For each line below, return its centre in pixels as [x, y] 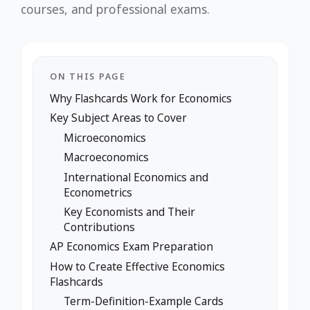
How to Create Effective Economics [137, 266]
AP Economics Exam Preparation [131, 247]
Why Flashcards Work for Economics [141, 98]
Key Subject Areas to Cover [118, 118]
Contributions [99, 227]
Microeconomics [105, 137]
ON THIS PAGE [88, 76]
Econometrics [98, 192]
